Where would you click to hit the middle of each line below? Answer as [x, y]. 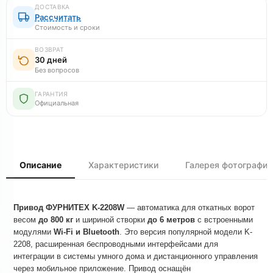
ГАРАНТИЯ [51, 94]
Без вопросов [57, 70]
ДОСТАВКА [52, 6]
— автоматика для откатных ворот [190, 207]
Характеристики [123, 165]
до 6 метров [171, 219]
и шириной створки [110, 219]
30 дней [51, 59]
